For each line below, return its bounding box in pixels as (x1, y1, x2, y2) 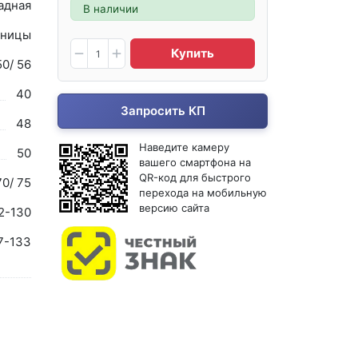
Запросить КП (120, 103, 205, 119)
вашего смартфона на (139, 156, 252, 169)
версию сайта (139, 201, 210, 215)
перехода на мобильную (139, 186, 268, 200)
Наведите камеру (139, 141, 230, 154)
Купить (171, 46, 214, 62)
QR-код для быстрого (139, 171, 252, 185)
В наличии (83, 2, 139, 15)
